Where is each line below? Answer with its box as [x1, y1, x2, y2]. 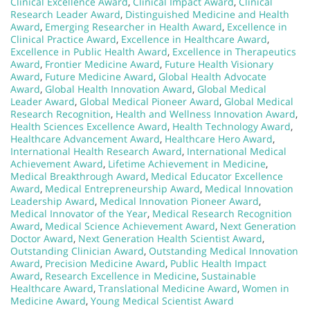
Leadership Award [10, 194, 95, 208]
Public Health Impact [170, 256, 266, 270]
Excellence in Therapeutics [172, 44, 296, 58]
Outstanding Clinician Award [10, 244, 144, 257]
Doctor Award [10, 231, 73, 245]
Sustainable [201, 268, 256, 282]
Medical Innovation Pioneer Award [100, 194, 259, 208]
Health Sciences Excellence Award [10, 119, 167, 133]
